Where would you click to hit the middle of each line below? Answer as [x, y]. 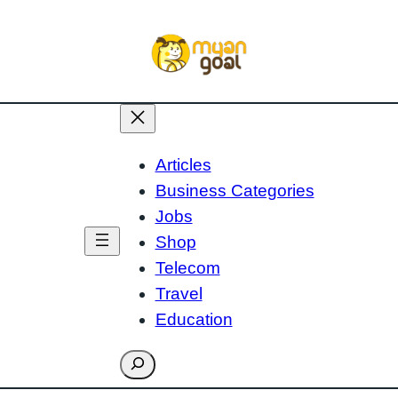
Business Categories [235, 191]
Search [146, 362]
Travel [179, 294]
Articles [183, 165]
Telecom [187, 268]
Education [194, 320]
